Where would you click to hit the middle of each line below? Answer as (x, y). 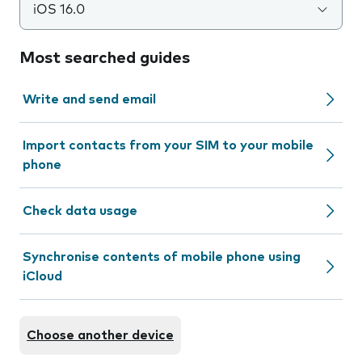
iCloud (42, 276)
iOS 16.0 (59, 10)
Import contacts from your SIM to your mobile (168, 145)
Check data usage (80, 211)
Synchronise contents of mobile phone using (162, 257)
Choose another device (100, 335)
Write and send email (89, 99)
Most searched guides (105, 58)
